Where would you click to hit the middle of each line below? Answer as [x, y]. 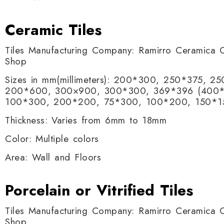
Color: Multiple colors [52, 139]
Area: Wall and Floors [53, 157]
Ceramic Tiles [53, 30]
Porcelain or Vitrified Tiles [102, 190]
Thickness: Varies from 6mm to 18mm [86, 120]
